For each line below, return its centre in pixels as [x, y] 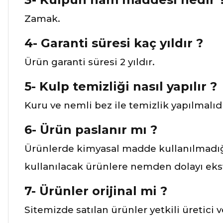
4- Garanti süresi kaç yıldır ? [114, 43]
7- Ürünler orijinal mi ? [96, 191]
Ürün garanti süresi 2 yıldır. [90, 62]
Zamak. [42, 18]
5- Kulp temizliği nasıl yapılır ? [121, 86]
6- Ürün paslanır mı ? [91, 129]
